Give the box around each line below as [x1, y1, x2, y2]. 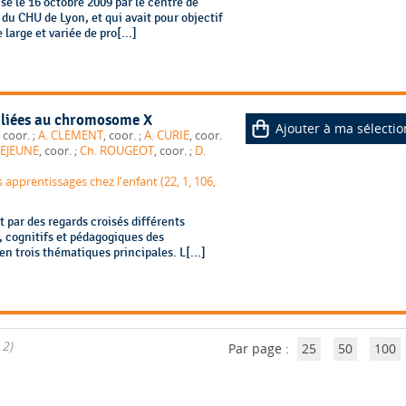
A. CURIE [143, 127, 189, 143]
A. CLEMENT [37, 127, 103, 143]
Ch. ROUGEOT [79, 142, 154, 159]
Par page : [227, 339, 293, 357]
